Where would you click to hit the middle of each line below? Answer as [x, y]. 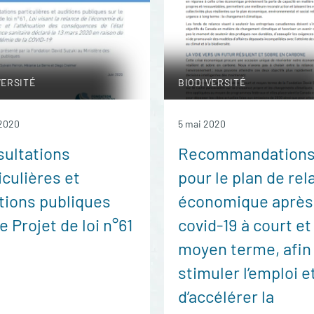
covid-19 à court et [245, 225]
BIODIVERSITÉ [212, 82]
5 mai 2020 [202, 124]
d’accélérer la [226, 296]
